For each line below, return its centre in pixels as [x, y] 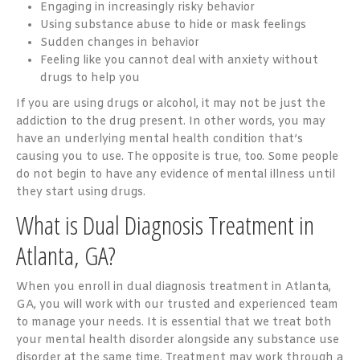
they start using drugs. [81, 192]
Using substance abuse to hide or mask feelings [173, 25]
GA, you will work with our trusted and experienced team [177, 305]
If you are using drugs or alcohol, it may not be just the [171, 104]
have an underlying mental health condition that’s [160, 139]
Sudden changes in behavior [120, 43]
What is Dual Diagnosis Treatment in [165, 224]
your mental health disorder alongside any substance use [178, 340]
